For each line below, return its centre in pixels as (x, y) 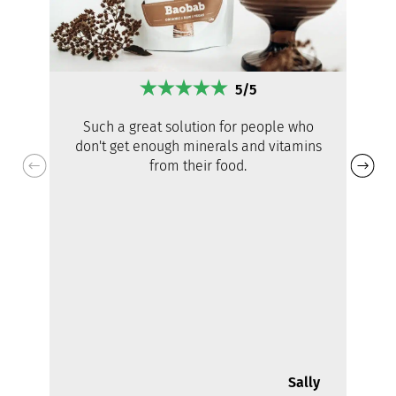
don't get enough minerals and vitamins (198, 146)
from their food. (198, 165)
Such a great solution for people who (198, 126)
